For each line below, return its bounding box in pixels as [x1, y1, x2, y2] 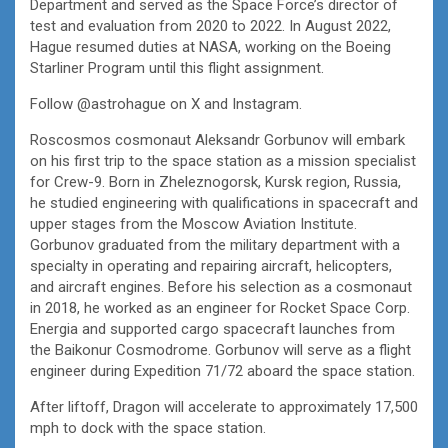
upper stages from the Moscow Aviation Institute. [30, 214, 357, 233]
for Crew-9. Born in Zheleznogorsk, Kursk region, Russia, [30, 172, 401, 191]
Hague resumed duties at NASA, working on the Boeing [30, 37, 391, 56]
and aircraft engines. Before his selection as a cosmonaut [30, 277, 412, 296]
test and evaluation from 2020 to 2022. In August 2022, [30, 16, 391, 35]
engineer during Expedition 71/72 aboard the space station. [30, 361, 415, 380]
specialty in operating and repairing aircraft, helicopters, [30, 256, 392, 275]
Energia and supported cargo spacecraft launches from [30, 319, 395, 338]
